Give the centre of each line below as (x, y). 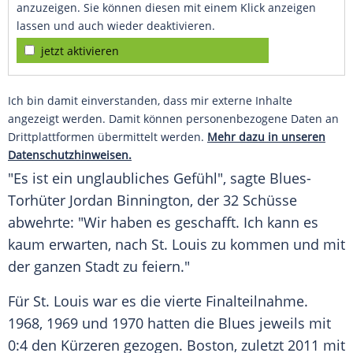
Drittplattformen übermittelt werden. (108, 137)
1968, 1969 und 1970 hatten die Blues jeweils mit (169, 323)
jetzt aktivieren (80, 51)
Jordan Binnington (130, 201)
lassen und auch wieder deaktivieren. (116, 26)
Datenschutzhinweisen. (70, 155)
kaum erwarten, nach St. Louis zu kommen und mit (176, 245)
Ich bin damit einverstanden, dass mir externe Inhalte (150, 101)
